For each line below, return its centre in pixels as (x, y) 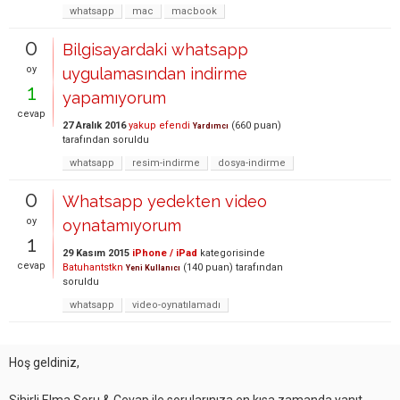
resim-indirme (166, 163)
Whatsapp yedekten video (165, 201)
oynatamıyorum (122, 225)
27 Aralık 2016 (94, 125)
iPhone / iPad (165, 253)
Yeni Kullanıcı (153, 268)
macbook (194, 11)
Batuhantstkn (93, 267)
